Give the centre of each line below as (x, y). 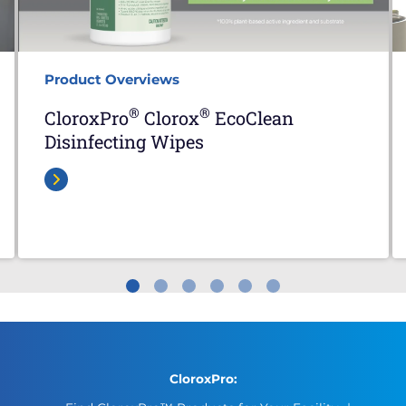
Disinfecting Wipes (124, 141)
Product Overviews (111, 79)
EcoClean (251, 117)
